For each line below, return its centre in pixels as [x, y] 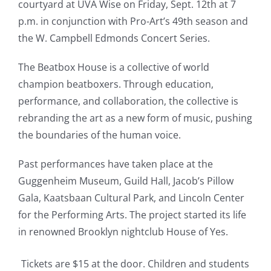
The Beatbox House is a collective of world [114, 67]
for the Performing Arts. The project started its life [132, 215]
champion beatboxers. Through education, [116, 84]
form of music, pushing [198, 118]
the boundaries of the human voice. [100, 135]
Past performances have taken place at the [116, 164]
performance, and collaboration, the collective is [128, 101]
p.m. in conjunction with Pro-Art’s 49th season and [133, 21]
